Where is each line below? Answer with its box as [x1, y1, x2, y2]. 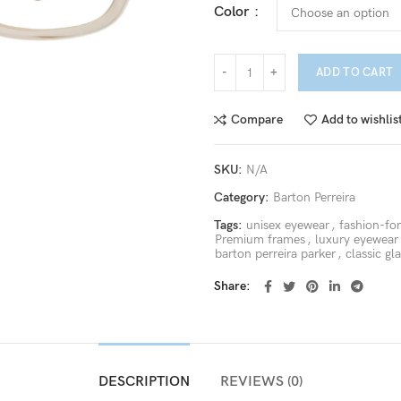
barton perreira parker [215, 246, 336, 261]
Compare [231, 112, 283, 127]
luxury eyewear [315, 232, 398, 247]
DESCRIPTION [98, 373, 190, 390]
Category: [214, 190, 272, 205]
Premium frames [215, 232, 305, 247]
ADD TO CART [316, 65, 394, 80]
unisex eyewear [246, 218, 329, 233]
